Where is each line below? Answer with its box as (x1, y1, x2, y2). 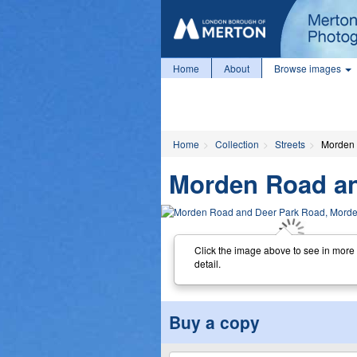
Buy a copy (169, 310, 260, 334)
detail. (194, 256, 221, 270)
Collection (215, 137, 259, 151)
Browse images (274, 61, 343, 75)
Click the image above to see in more (194, 242, 355, 257)
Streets (275, 137, 305, 151)
